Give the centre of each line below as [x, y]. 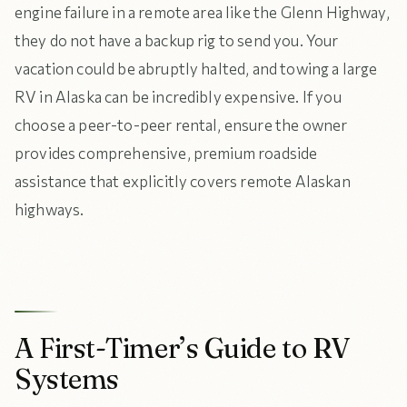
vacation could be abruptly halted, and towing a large [196, 69]
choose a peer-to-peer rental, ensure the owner [181, 125]
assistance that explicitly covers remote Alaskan [183, 181]
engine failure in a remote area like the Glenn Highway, [202, 12]
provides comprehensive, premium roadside [166, 153]
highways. [50, 209]
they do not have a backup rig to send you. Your [177, 40]
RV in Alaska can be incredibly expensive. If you [178, 97]
